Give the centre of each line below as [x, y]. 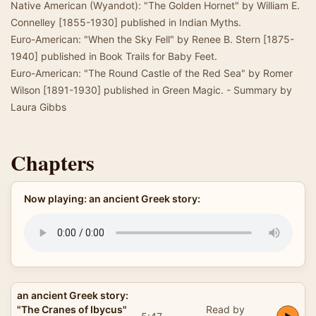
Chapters [53, 162]
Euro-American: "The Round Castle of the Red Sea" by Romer [152, 73]
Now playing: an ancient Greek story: [112, 199]
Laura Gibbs [38, 107]
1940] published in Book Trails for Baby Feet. [114, 56]
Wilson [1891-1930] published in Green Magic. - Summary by [151, 90]
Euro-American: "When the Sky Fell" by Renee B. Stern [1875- [152, 39]
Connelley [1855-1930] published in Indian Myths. [126, 22]
